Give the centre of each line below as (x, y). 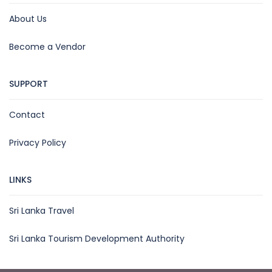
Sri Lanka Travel (42, 211)
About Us (28, 19)
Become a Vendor (47, 47)
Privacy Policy (38, 143)
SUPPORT (29, 84)
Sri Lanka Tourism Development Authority (97, 239)
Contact (27, 115)
